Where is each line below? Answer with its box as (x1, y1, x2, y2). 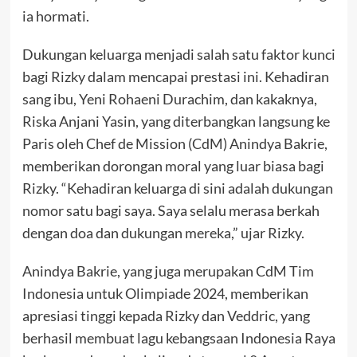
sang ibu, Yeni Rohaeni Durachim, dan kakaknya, (22, 89, 317, 108)
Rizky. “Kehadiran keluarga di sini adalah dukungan (22, 178, 333, 197)
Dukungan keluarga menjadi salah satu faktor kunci (22, 45, 335, 63)
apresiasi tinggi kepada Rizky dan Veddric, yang (22, 306, 310, 324)
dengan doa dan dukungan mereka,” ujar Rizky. (22, 223, 304, 241)
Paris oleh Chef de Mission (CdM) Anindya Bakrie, (22, 134, 328, 152)
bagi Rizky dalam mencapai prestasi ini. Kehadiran (22, 67, 329, 85)
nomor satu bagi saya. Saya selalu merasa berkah (22, 201, 320, 219)
